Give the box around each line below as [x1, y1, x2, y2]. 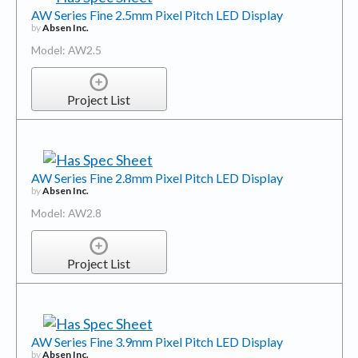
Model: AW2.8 [30, 206, 101, 221]
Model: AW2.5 [30, 42, 101, 57]
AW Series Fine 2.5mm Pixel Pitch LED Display [30, 6, 283, 22]
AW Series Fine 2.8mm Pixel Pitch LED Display [30, 170, 283, 186]
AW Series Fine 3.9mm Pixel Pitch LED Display [30, 333, 283, 349]
